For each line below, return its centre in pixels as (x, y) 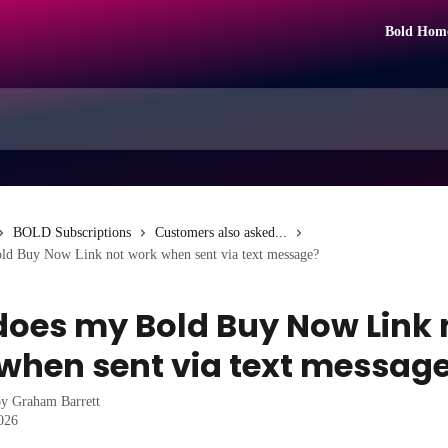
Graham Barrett (56, 401)
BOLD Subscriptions (72, 232)
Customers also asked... (221, 232)
